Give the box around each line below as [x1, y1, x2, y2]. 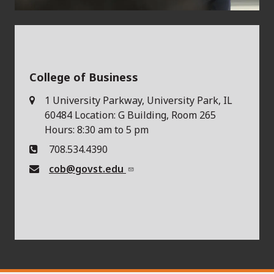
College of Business [29, 69, 138, 84]
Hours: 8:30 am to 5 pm [45, 122, 149, 136]
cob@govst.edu [49, 161, 126, 176]
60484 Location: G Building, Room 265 [45, 108, 216, 122]
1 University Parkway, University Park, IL [45, 93, 232, 107]
